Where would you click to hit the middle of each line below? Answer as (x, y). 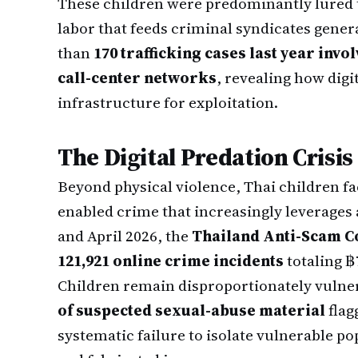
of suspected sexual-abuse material (191, 310)
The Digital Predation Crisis (205, 157)
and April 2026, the (125, 236)
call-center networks (137, 78)
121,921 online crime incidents (171, 261)
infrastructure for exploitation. (168, 102)
